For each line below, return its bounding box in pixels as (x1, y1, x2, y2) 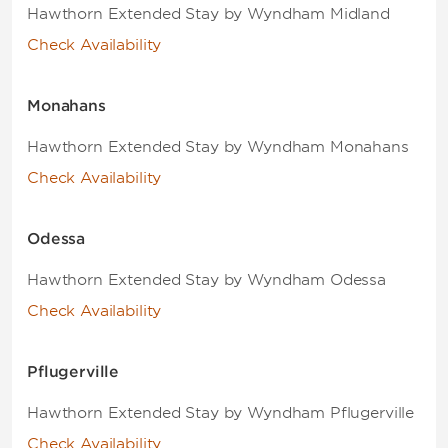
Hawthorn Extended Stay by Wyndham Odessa (27, 271, 386, 289)
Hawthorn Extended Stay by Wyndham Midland (27, 5, 390, 23)
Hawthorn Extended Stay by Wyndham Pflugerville (27, 404, 415, 422)
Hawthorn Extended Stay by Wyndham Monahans (27, 138, 409, 156)
